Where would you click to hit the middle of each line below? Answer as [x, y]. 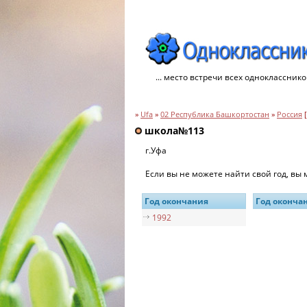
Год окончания [176, 201]
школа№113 [173, 131]
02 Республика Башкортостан [215, 114]
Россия [290, 114]
